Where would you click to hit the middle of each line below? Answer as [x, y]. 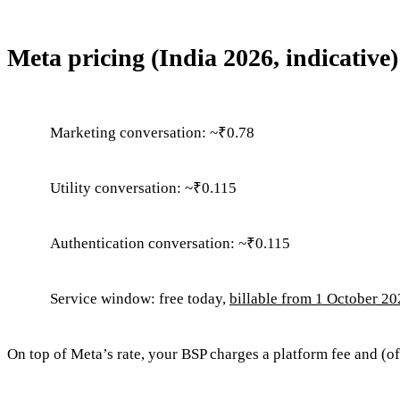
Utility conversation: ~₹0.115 [143, 187]
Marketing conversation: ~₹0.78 [152, 132]
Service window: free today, [140, 298]
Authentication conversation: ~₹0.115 [170, 243]
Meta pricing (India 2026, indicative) [203, 57]
